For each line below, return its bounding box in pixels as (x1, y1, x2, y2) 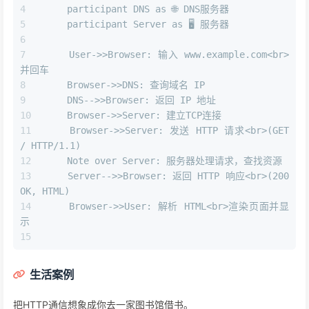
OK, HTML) (20, 186, 70, 197)
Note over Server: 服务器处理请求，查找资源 (45, 155, 282, 167)
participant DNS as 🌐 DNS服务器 (45, 3, 229, 15)
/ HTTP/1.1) (20, 140, 81, 152)
